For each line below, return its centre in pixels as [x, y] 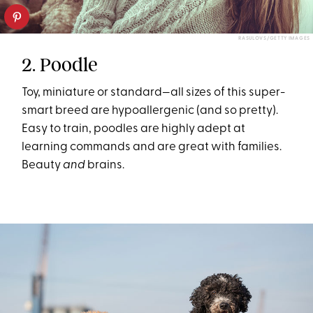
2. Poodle [60, 64]
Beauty [43, 165]
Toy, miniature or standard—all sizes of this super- [154, 92]
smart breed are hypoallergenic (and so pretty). [150, 110]
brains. [105, 165]
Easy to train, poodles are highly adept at [134, 129]
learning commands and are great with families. [152, 147]
